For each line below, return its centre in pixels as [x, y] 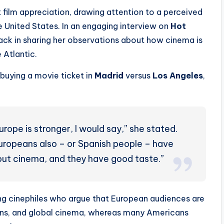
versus [138, 75]
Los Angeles [178, 75]
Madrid [109, 75]
